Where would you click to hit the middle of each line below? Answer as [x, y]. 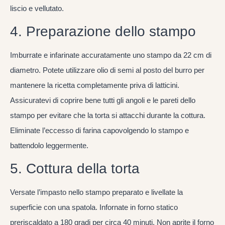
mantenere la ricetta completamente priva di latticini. [95, 85]
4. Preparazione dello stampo [103, 32]
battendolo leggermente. [49, 146]
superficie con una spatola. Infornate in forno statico [94, 207]
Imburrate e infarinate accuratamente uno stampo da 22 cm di [111, 55]
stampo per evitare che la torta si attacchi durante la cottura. [108, 116]
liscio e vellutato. [37, 8]
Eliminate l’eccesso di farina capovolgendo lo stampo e [99, 131]
